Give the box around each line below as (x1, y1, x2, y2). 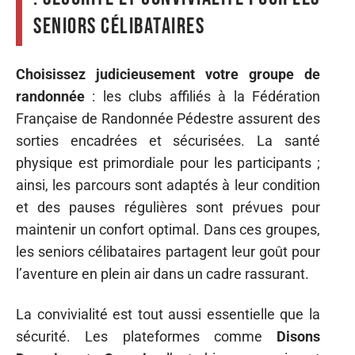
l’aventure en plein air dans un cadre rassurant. (16, 265, 309, 283)
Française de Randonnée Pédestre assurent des (16, 110, 320, 128)
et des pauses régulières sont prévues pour (16, 199, 320, 216)
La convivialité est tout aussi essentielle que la (16, 305, 320, 323)
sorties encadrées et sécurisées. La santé (16, 132, 320, 150)
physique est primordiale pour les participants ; (16, 155, 320, 172)
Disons (277, 327, 320, 345)
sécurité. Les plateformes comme (16, 327, 277, 345)
